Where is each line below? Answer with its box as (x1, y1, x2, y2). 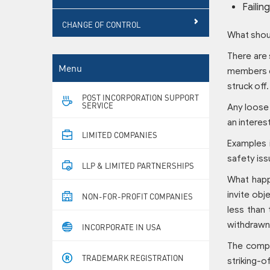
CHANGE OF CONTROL (62, 19, 140, 30)
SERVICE (82, 99, 113, 110)
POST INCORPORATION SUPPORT (82, 92, 199, 102)
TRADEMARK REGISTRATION (82, 253, 184, 263)
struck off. (227, 80, 269, 92)
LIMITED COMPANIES (82, 129, 157, 140)
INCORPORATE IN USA (82, 221, 161, 232)
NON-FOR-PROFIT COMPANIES (82, 190, 193, 201)
